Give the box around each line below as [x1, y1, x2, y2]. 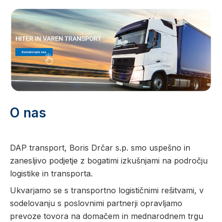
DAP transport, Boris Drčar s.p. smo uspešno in [10, 143, 190, 153]
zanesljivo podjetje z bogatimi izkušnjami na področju [10, 156, 208, 166]
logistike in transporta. [10, 168, 93, 179]
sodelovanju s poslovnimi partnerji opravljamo [10, 198, 182, 209]
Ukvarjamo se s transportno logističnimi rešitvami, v [10, 185, 204, 196]
